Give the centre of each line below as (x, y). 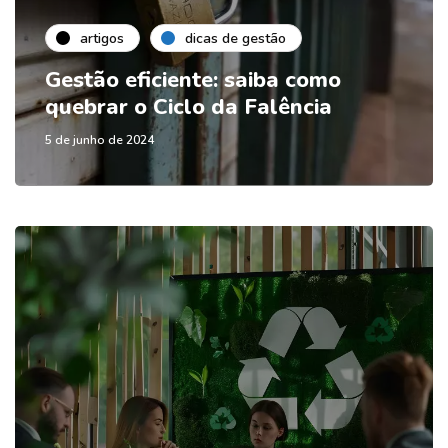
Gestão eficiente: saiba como (193, 80)
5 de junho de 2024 (99, 140)
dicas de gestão (235, 38)
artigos (102, 38)
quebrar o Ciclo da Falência (188, 107)
